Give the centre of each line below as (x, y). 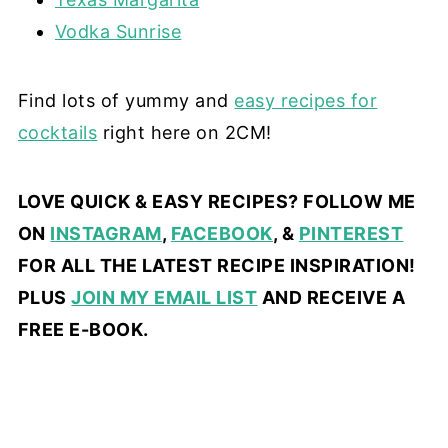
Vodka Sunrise (118, 31)
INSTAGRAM (106, 233)
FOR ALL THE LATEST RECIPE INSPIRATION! (216, 265)
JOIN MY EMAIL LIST (164, 297)
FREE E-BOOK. (83, 329)
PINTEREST (351, 233)
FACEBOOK (221, 233)
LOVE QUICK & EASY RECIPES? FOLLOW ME (216, 201)
